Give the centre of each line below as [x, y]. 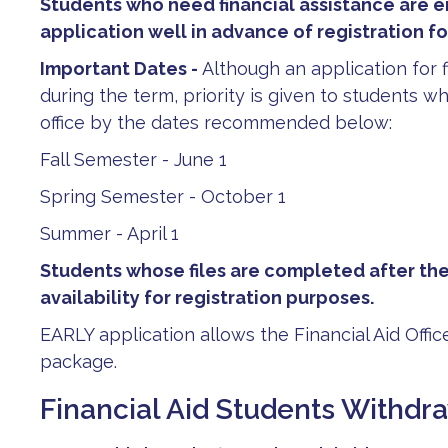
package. [78, 361]
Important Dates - [121, 68]
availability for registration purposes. [207, 297]
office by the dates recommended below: [216, 122]
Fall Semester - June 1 [133, 159]
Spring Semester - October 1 [163, 196]
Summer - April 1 [109, 233]
